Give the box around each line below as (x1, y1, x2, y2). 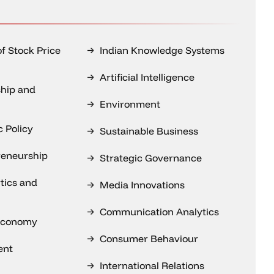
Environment (100, 98, 161, 110)
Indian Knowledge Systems (100, 44, 225, 56)
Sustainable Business (100, 125, 199, 137)
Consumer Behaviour (100, 232, 199, 245)
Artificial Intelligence (100, 71, 195, 83)
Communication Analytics (100, 206, 220, 218)
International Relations (100, 259, 205, 272)
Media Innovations (100, 179, 185, 191)
